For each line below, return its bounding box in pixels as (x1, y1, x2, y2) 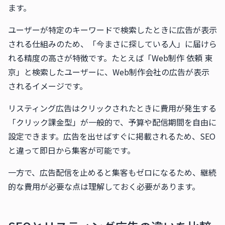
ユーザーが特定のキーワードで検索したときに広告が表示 (8, 24, 217, 36)
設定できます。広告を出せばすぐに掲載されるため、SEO (8, 130, 215, 142)
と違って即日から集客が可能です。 (8, 144, 135, 156)
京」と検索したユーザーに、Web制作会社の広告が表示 (8, 66, 209, 78)
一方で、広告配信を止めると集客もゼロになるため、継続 (8, 166, 216, 178)
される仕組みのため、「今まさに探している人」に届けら (8, 38, 217, 50)
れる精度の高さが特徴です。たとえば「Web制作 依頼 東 (8, 52, 212, 64)
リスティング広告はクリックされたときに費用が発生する (8, 102, 216, 114)
